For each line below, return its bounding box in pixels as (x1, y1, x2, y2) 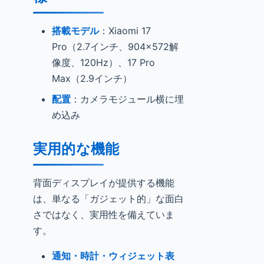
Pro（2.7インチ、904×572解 (52, 41, 179, 52)
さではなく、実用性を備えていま (33, 209, 174, 220)
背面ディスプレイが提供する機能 (33, 177, 174, 189)
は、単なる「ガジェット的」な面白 (33, 193, 184, 204)
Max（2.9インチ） (52, 72, 132, 84)
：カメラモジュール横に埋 (71, 93, 184, 105)
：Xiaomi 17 (99, 25, 151, 37)
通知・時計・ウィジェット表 (52, 250, 174, 262)
